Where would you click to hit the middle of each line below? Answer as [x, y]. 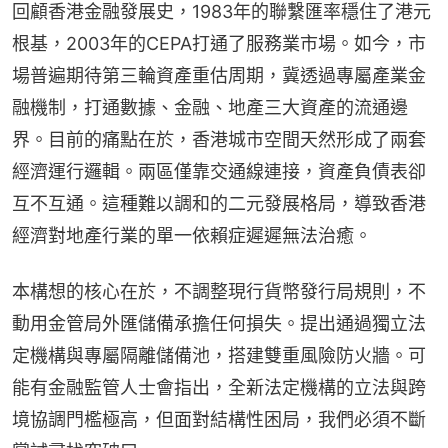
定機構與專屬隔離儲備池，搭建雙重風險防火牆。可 [219, 355]
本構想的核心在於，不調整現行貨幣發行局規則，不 [219, 291]
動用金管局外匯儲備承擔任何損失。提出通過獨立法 [219, 323]
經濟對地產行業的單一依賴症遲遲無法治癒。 [192, 235]
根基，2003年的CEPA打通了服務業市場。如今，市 [219, 43]
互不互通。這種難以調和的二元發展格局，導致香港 [219, 203]
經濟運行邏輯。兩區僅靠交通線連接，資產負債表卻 [219, 171]
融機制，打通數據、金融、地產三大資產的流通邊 [210, 107]
